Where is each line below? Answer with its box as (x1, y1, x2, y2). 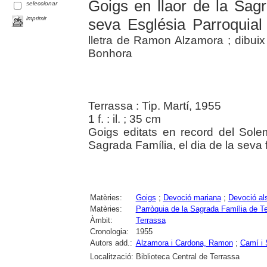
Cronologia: (89, 226, 129, 236)
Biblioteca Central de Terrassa (135, 252, 240, 261)
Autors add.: (89, 238, 132, 247)
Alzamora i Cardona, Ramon (135, 238, 233, 247)
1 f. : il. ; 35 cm (88, 112, 161, 125)
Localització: (89, 252, 133, 261)
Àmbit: (89, 215, 113, 225)
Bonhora (88, 46, 132, 60)
